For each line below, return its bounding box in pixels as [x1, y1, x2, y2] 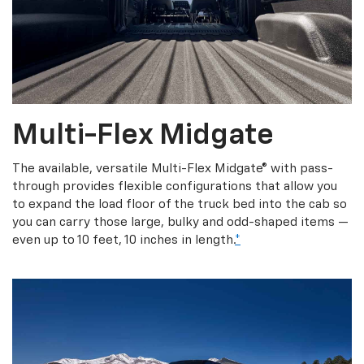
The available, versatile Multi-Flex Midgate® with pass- [12, 162, 333, 175]
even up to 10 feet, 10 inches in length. [12, 233, 235, 246]
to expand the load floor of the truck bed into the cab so [12, 197, 347, 210]
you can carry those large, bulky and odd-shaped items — [12, 215, 349, 228]
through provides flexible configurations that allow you [12, 180, 337, 193]
